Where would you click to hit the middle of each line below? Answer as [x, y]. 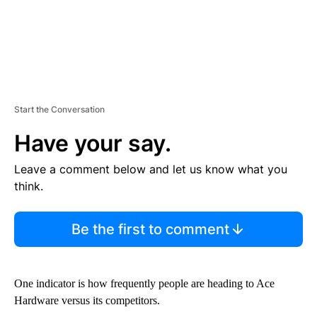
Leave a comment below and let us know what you [151, 169]
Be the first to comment [150, 229]
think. [29, 186]
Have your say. [93, 143]
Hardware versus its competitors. [87, 300]
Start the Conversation [59, 109]
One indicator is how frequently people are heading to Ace [144, 283]
